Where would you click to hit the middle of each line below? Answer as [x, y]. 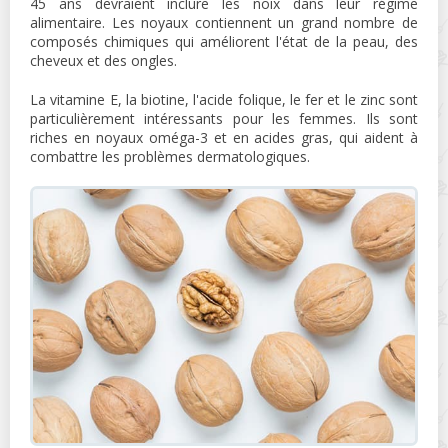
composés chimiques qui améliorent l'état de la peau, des [224, 41]
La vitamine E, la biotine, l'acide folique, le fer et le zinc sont [224, 99]
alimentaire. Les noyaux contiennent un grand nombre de [224, 22]
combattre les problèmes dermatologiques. [170, 156]
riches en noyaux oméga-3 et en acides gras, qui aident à [224, 137]
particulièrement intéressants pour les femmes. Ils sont [224, 118]
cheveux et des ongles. [103, 60]
